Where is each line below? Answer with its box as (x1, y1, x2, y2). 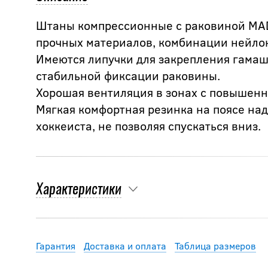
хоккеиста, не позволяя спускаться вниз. (36, 117, 261, 134)
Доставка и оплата (84, 239, 166, 252)
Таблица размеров (175, 239, 256, 252)
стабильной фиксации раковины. (36, 67, 220, 84)
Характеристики (36, 183, 121, 198)
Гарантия (36, 239, 75, 252)
